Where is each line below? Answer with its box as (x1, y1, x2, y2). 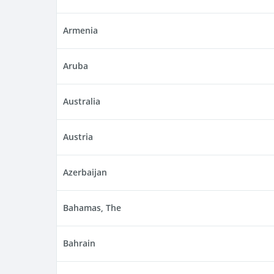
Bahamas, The (63, 202, 121, 214)
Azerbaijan (63, 166, 107, 179)
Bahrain (63, 237, 95, 250)
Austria (63, 131, 93, 143)
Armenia (63, 24, 98, 37)
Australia (63, 95, 100, 108)
